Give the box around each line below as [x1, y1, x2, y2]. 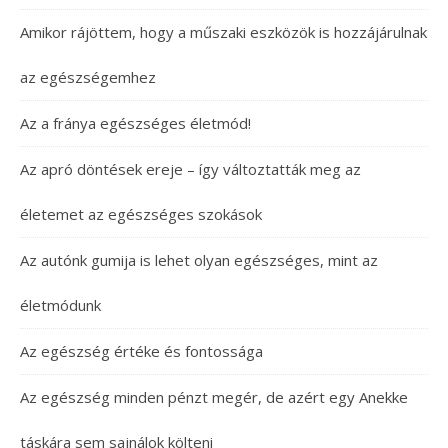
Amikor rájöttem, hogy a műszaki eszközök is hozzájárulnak [20, 22, 427, 42]
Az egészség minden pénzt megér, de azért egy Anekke [20, 387, 408, 407]
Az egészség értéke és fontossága [20, 341, 263, 361]
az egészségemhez [20, 67, 156, 87]
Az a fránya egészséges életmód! [20, 113, 251, 133]
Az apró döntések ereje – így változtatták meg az [20, 159, 361, 179]
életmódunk [20, 295, 101, 315]
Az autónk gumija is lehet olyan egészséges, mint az [20, 250, 378, 270]
